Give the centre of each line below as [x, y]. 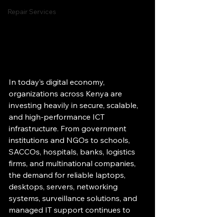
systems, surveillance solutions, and [74, 198]
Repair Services [32, 12]
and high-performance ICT [58, 117]
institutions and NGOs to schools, [70, 140]
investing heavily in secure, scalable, [74, 105]
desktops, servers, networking [64, 186]
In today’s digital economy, [58, 82]
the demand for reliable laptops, [68, 175]
